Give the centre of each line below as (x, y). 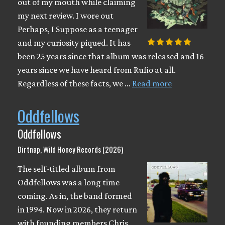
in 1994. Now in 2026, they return (77, 209)
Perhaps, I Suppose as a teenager (78, 29)
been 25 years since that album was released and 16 (111, 56)
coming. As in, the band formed (75, 196)
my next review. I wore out (66, 15)
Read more (152, 83)
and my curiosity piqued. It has (74, 42)
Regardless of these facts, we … (75, 83)
